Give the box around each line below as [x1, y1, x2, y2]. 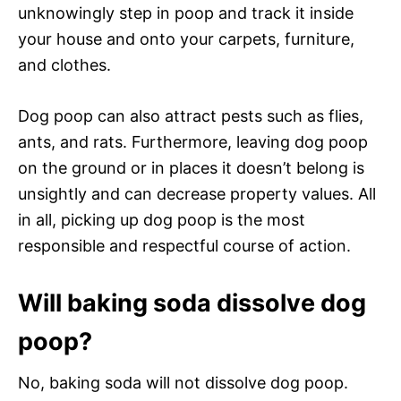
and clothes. [18, 55, 111, 74]
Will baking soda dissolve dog [18, 287, 366, 318]
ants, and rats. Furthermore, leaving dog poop [18, 132, 368, 151]
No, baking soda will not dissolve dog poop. [18, 372, 348, 392]
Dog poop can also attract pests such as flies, [18, 106, 363, 125]
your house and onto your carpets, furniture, [18, 29, 354, 48]
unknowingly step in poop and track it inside [18, 3, 354, 22]
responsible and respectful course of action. [18, 235, 351, 255]
